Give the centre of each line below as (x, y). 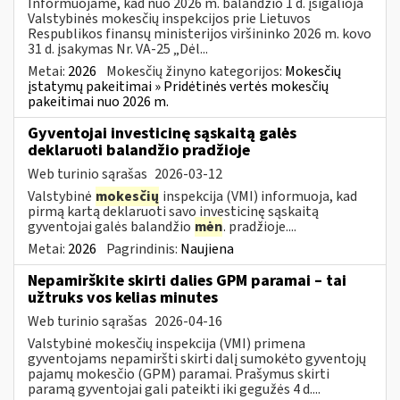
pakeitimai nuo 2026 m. (98, 101)
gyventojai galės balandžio (111, 226)
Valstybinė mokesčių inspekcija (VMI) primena (167, 343)
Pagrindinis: (143, 249)
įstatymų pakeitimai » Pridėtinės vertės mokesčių (178, 86)
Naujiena (207, 249)
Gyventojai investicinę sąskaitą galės (162, 133)
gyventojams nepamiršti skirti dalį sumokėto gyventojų (197, 358)
